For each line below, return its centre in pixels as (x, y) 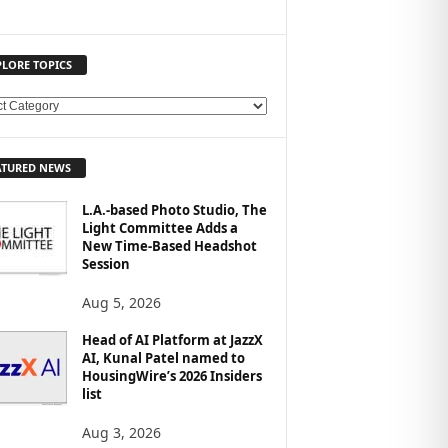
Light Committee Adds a (159, 227)
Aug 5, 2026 (121, 302)
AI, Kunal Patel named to (163, 357)
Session (105, 263)
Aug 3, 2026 (121, 432)
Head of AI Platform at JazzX (172, 339)
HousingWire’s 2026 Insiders (171, 375)
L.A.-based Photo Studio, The (174, 209)
